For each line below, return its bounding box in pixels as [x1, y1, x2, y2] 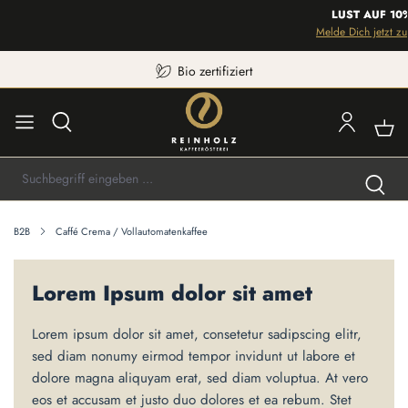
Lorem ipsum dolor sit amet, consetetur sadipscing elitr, [32, 324, 362, 344]
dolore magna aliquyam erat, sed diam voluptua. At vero [32, 368, 368, 388]
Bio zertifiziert [177, 62, 252, 80]
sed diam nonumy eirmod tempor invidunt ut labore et [32, 346, 355, 366]
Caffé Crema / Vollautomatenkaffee [56, 224, 208, 239]
